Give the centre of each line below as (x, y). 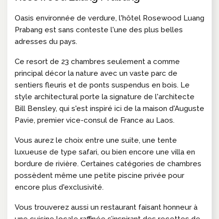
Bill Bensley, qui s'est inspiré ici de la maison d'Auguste (109, 108)
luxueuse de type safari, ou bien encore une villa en (105, 152)
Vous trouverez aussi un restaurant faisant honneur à (106, 207)
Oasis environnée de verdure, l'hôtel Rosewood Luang (109, 18)
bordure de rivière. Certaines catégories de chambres (108, 164)
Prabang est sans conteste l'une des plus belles (99, 30)
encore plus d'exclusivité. (59, 187)
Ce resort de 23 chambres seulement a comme (97, 61)
